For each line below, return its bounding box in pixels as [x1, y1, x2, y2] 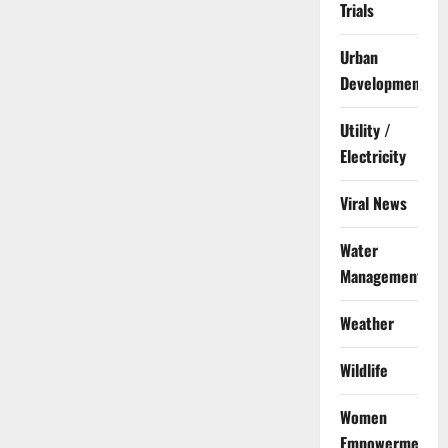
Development [339, 71, 426, 96]
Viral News [339, 191, 407, 216]
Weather [339, 311, 394, 336]
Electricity [339, 144, 406, 169]
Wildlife [339, 358, 388, 383]
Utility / [339, 118, 391, 143]
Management [339, 264, 423, 289]
